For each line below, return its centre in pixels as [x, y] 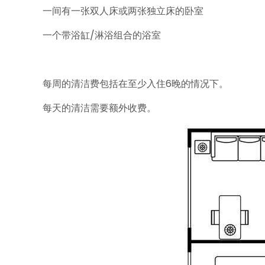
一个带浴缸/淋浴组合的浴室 [102, 35]
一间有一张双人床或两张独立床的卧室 [123, 11]
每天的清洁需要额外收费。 [99, 108]
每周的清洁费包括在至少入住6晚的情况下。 [135, 84]
